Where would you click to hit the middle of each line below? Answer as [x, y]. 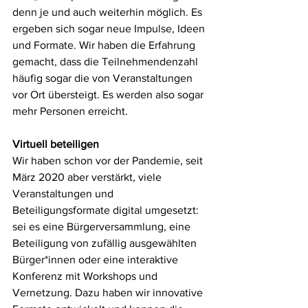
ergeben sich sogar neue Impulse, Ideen [110, 29]
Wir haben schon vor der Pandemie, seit [109, 161]
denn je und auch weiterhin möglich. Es [109, 12]
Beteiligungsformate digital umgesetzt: [107, 210]
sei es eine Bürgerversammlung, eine [103, 227]
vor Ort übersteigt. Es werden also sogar [109, 95]
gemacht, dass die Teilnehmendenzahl [107, 62]
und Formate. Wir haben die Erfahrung [105, 45]
